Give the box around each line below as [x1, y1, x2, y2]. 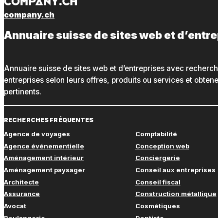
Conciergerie [135, 154, 180, 162]
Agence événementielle [4, 142, 84, 150]
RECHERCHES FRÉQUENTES [4, 116, 94, 124]
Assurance [4, 190, 40, 198]
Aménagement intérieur [4, 154, 84, 162]
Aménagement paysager [4, 166, 85, 174]
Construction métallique [135, 190, 217, 198]
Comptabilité [135, 130, 177, 138]
